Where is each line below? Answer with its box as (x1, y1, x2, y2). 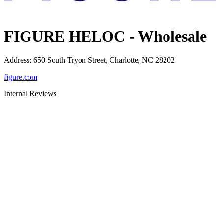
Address (4, 56, 29, 65)
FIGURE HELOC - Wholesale (4, 27, 207, 46)
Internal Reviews (4, 89, 56, 98)
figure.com (4, 73, 37, 82)
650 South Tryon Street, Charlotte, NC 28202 (33, 56, 175, 65)
